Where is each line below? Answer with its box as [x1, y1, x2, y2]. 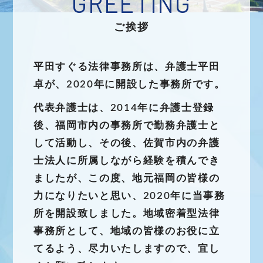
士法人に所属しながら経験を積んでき [33, 156, 220, 166]
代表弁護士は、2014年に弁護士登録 [33, 103, 215, 113]
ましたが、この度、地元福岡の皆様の [33, 173, 220, 183]
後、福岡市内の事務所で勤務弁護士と [33, 120, 220, 130]
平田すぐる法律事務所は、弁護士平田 [33, 62, 220, 72]
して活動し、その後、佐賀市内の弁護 [33, 138, 220, 148]
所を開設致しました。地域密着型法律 [33, 208, 220, 218]
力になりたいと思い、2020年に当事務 [33, 191, 225, 201]
